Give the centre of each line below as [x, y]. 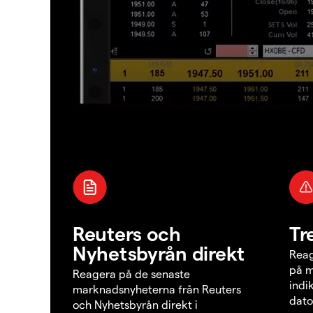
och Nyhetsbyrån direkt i [135, 305]
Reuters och [127, 233]
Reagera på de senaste [131, 274]
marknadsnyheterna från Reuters [157, 289]
